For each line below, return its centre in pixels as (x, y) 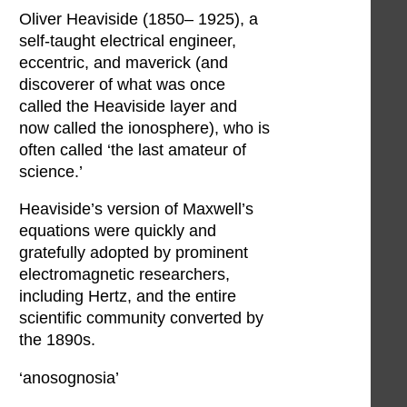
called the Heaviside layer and (128, 106)
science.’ (51, 171)
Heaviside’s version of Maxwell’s (136, 209)
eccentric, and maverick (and (124, 62)
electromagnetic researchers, (124, 275)
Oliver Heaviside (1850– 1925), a (139, 19)
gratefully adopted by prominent (134, 253)
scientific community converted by (141, 318)
